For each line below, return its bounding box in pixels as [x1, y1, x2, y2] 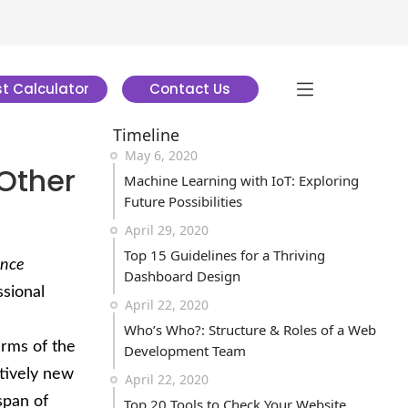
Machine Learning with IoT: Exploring [124, 171, 359, 189]
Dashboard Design [124, 267, 240, 285]
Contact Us [149, 79, 230, 98]
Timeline [113, 124, 179, 146]
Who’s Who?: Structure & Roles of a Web [124, 321, 376, 339]
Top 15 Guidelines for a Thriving [124, 246, 325, 264]
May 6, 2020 [125, 147, 198, 164]
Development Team [124, 342, 246, 360]
